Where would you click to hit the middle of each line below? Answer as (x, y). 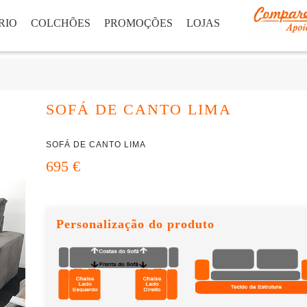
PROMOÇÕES (138, 23)
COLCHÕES (61, 23)
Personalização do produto (136, 224)
